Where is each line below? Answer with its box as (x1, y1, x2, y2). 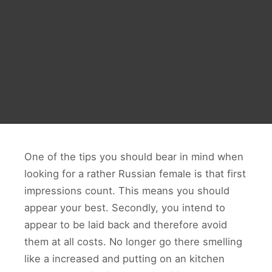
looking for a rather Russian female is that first (24, 168, 246, 180)
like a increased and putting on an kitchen (24, 253, 225, 265)
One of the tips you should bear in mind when (24, 151, 243, 163)
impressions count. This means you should (24, 185, 229, 197)
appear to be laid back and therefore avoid (24, 219, 227, 231)
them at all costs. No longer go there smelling (24, 236, 242, 248)
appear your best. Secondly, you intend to (24, 202, 225, 214)
